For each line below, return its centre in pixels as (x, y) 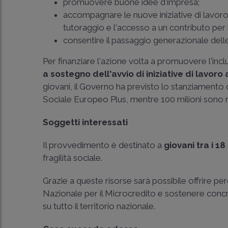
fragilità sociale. (73, 158)
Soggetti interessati (85, 122)
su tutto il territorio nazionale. (99, 206)
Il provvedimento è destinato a (104, 145)
